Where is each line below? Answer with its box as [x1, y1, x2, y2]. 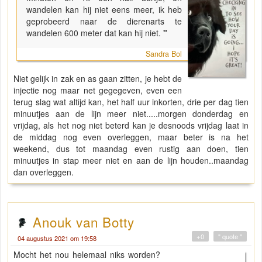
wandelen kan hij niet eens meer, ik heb [26, 4, 182, 16]
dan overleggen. [13, 166, 74, 178]
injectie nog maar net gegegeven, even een [13, 84, 182, 96]
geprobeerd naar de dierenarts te [26, 15, 182, 27]
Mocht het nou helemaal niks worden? [13, 249, 161, 261]
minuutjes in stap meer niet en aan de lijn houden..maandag [13, 154, 249, 167]
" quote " [218, 232, 242, 242]
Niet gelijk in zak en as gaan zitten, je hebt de [13, 73, 182, 85]
